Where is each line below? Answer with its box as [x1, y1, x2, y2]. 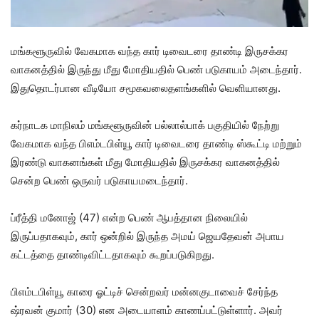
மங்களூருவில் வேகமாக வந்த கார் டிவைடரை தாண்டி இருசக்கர [11, 43, 288, 58]
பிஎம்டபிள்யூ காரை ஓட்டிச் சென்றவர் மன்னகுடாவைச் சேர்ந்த [11, 284, 278, 298]
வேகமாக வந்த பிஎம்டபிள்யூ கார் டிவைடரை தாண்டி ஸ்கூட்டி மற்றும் [11, 136, 302, 150]
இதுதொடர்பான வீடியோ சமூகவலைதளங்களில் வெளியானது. [11, 80, 281, 95]
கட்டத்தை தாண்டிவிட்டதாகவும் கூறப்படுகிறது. [11, 247, 214, 261]
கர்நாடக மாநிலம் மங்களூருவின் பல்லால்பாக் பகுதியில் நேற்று [11, 117, 279, 132]
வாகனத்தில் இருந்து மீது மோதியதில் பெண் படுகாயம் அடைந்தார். [11, 62, 302, 76]
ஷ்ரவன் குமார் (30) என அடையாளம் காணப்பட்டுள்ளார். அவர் [11, 303, 283, 317]
